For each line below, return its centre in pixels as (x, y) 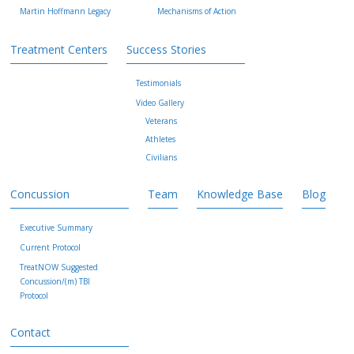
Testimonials (159, 83)
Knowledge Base (240, 194)
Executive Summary (56, 228)
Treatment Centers (59, 49)
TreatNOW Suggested (59, 267)
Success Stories (167, 49)
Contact (31, 332)
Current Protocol (51, 247)
